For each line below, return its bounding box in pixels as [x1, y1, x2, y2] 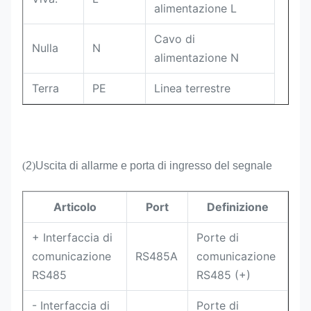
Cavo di [154, 32, 195, 46]
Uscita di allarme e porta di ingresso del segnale [35, 160, 272, 171]
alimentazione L [154, 1, 237, 15]
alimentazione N [154, 51, 239, 65]
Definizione [207, 200, 269, 214]
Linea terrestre [154, 81, 230, 95]
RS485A [135, 249, 178, 263]
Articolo [53, 200, 96, 214]
